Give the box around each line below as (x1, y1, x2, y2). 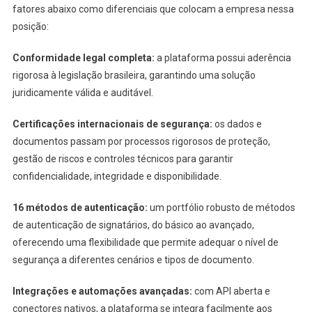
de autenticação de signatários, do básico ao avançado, (12, 219, 254, 231)
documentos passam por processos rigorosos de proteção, (12, 135, 270, 147)
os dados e (212, 118, 262, 130)
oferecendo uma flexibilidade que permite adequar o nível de (12, 236, 279, 248)
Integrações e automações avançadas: (12, 285, 192, 297)
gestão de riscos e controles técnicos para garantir (12, 153, 233, 164)
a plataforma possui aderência (154, 52, 291, 63)
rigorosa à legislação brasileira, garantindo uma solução (12, 69, 256, 81)
